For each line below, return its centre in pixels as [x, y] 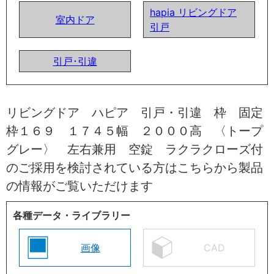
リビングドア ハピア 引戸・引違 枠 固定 [135, 112]
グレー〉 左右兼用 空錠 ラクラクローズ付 [135, 149]
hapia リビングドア [193, 12]
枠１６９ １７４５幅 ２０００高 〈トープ [135, 131]
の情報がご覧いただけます [80, 186]
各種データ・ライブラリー [72, 215]
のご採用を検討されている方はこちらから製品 [135, 167]
